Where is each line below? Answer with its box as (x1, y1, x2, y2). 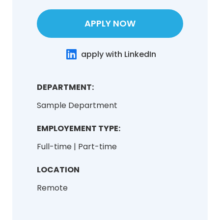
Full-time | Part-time (37, 140, 117, 152)
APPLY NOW (84, 17, 136, 29)
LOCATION (37, 164, 80, 175)
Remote (37, 182, 68, 193)
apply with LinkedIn (81, 48, 156, 60)
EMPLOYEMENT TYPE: (37, 122, 120, 134)
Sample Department (37, 99, 117, 111)
